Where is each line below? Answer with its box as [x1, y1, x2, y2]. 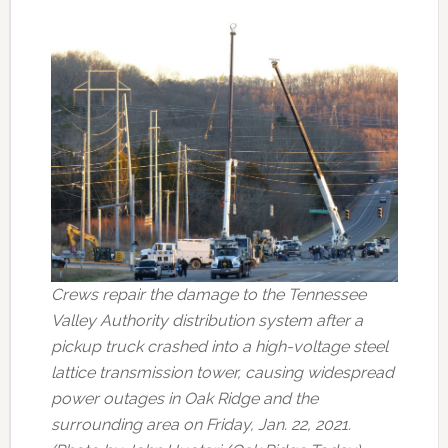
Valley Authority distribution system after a [50, 311, 363, 331]
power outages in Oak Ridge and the [50, 389, 318, 409]
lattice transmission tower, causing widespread [50, 363, 394, 383]
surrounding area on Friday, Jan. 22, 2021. [50, 415, 351, 435]
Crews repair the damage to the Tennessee [50, 285, 366, 305]
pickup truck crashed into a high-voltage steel [50, 337, 388, 357]
